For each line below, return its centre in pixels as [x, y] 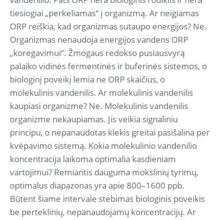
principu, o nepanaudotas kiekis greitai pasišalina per [110, 132]
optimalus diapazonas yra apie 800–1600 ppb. [97, 185]
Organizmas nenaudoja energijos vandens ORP [99, 40]
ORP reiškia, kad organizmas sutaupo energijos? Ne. [108, 26]
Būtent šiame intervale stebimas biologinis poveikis [107, 199]
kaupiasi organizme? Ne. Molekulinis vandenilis [99, 106]
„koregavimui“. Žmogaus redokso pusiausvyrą [97, 53]
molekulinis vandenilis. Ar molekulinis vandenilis [101, 93]
